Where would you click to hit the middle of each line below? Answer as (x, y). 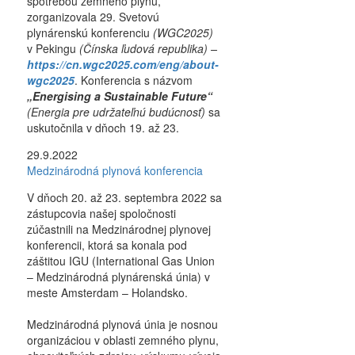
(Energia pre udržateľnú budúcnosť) (116, 112)
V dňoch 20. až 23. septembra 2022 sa (124, 198)
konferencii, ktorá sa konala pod (107, 245)
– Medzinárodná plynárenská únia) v (118, 277)
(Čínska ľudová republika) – (148, 49)
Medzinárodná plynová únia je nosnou (122, 324)
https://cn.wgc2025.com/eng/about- (122, 65)
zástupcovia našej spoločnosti (101, 214)
